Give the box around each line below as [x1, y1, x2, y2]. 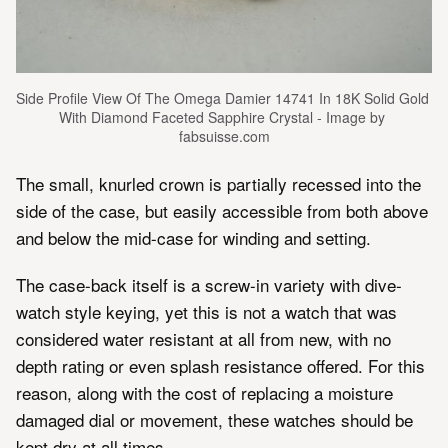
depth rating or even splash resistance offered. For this [16, 353, 425, 379]
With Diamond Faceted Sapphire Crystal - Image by [59, 107, 385, 128]
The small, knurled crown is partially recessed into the [16, 171, 421, 197]
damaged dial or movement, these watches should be [16, 407, 413, 433]
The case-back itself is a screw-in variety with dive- [16, 272, 402, 298]
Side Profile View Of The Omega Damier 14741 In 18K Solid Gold [16, 88, 429, 109]
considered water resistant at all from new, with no [16, 326, 391, 352]
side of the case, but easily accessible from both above [16, 198, 428, 224]
